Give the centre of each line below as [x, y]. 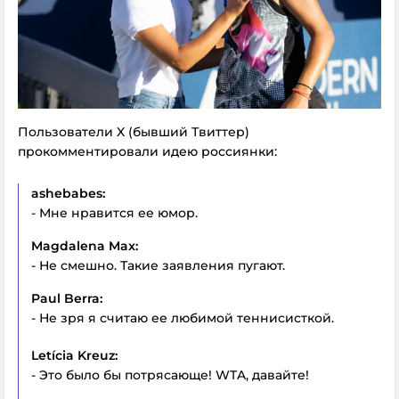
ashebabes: [68, 194]
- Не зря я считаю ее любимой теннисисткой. [183, 318]
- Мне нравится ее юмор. [114, 213]
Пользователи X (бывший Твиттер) [134, 132]
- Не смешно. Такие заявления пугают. [158, 266]
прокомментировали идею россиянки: [147, 152]
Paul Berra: [67, 299]
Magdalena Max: [85, 246]
